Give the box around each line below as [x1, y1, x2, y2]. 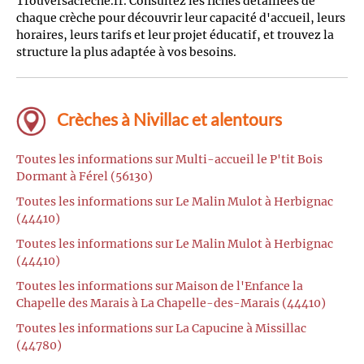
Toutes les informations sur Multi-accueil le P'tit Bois [16, 152, 323, 167]
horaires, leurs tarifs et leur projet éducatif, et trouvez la [16, 27, 334, 42]
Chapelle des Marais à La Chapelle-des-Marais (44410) [16, 296, 326, 311]
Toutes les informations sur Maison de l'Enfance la [16, 279, 303, 294]
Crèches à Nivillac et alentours [54, 108, 282, 129]
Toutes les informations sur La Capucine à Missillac [16, 321, 306, 336]
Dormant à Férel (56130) [16, 169, 153, 184]
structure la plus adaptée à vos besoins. [16, 44, 236, 59]
